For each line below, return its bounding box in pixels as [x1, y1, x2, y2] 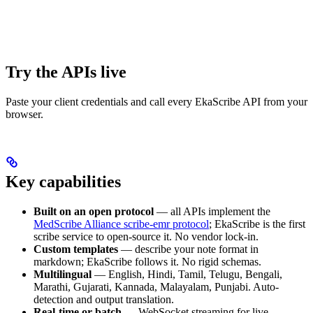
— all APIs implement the [154, 205, 270, 218]
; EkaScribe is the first [209, 218, 305, 231]
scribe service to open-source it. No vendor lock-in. [34, 231, 259, 243]
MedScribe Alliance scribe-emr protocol [34, 218, 209, 231]
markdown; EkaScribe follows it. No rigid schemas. [34, 256, 261, 268]
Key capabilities [6, 173, 121, 191]
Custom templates [34, 243, 118, 256]
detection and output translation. [34, 293, 174, 306]
